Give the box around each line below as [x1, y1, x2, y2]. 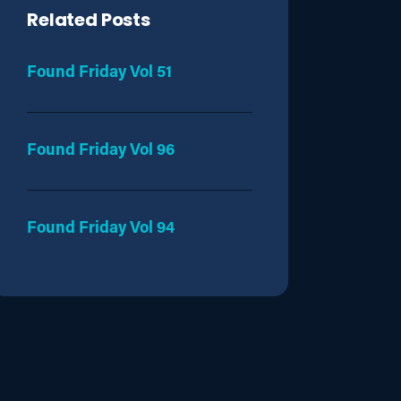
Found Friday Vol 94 [27, 215, 175, 237]
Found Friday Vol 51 [27, 59, 172, 81]
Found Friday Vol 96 [27, 137, 175, 159]
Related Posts [27, 5, 151, 37]
